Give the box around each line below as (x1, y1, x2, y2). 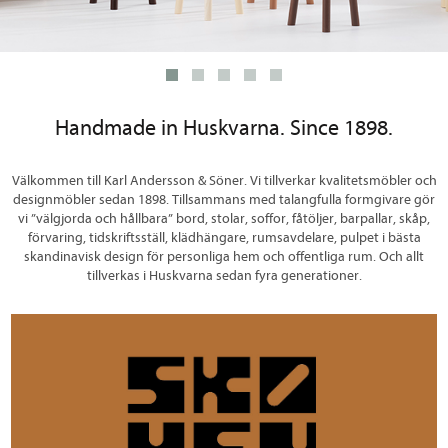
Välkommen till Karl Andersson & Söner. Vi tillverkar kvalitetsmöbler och (11, 172, 437, 189)
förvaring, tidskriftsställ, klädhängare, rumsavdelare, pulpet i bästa (27, 229, 421, 246)
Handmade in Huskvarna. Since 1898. (55, 116, 393, 141)
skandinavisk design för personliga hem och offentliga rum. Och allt (24, 248, 424, 265)
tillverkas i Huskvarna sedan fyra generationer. (86, 267, 362, 284)
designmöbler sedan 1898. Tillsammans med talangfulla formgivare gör (13, 191, 435, 208)
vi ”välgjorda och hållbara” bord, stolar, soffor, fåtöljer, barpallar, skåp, (18, 210, 430, 227)
